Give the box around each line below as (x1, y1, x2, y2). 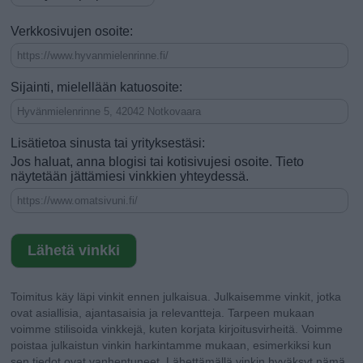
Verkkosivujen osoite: (11, 24, 134, 38)
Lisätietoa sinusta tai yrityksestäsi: (11, 136, 206, 150)
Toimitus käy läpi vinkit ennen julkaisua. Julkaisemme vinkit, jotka (11, 290, 342, 303)
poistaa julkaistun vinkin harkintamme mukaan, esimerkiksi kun (11, 339, 332, 352)
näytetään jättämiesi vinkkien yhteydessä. (11, 169, 250, 183)
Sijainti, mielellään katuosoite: (11, 80, 183, 94)
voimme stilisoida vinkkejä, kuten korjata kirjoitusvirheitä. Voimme (11, 322, 344, 335)
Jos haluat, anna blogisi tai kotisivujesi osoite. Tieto (11, 155, 305, 169)
